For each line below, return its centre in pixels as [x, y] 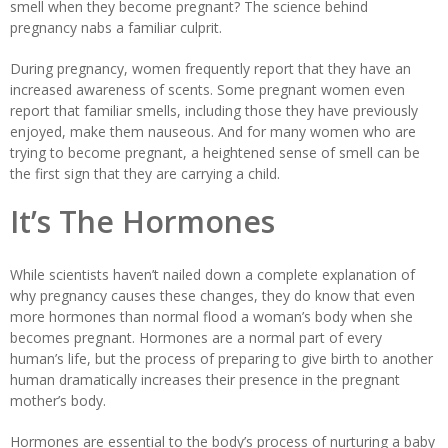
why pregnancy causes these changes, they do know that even [212, 295]
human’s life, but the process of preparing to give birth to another [221, 358]
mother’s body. [58, 400]
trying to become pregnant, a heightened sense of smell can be [215, 152]
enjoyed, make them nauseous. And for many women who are [213, 131]
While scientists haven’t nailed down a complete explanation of [212, 274]
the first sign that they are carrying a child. [145, 173]
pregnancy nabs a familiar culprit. [116, 27]
